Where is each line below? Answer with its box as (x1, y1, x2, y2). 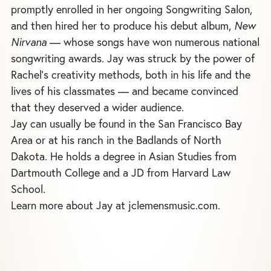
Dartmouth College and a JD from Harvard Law (11, 165, 230, 180)
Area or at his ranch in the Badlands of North (11, 132, 221, 147)
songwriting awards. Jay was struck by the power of (11, 51, 255, 65)
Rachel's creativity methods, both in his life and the (11, 67, 250, 82)
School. (11, 181, 45, 196)
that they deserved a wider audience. (11, 100, 184, 114)
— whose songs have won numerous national (47, 34, 260, 49)
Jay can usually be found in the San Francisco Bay (11, 116, 242, 131)
